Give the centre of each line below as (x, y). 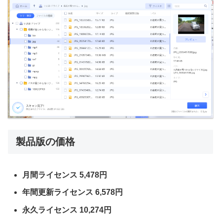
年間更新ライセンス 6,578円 (73, 192)
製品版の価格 (45, 142)
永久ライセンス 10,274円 (67, 210)
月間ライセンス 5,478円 (65, 175)
